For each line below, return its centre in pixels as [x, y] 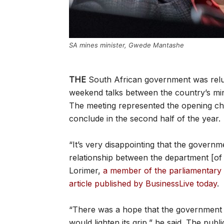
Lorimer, [86, 170]
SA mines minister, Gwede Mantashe [126, 45]
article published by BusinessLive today [143, 183]
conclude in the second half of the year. [145, 118]
